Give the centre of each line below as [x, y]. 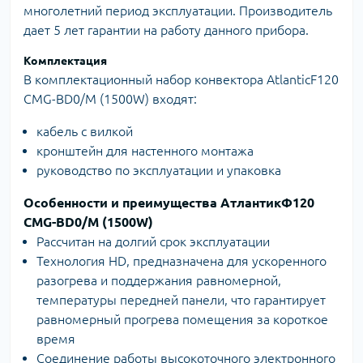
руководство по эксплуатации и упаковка [159, 170]
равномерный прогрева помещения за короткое [182, 319]
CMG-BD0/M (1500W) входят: [110, 98]
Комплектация [65, 60]
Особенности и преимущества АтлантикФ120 [169, 202]
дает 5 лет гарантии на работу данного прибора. [166, 30]
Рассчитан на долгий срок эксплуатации [153, 241]
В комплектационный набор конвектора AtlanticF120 [181, 79]
